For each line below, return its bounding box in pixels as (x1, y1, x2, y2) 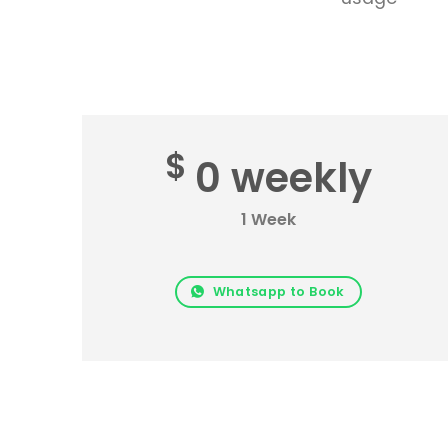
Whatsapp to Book (212, 283, 345, 301)
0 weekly (195, 150, 373, 207)
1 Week (241, 207, 297, 231)
